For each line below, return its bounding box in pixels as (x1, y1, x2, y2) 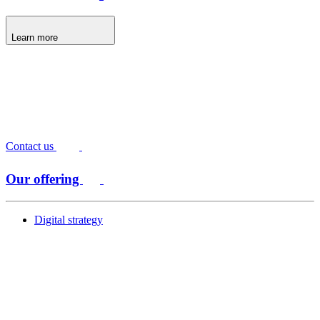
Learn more (11, 31, 61, 43)
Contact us (6, 140, 56, 153)
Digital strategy (34, 213, 103, 226)
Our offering (6, 171, 83, 187)
